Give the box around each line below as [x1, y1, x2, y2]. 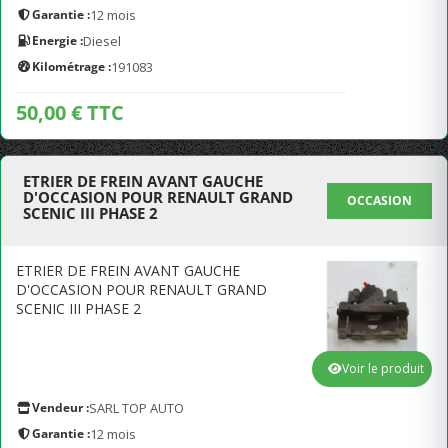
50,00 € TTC [16, 99, 124, 126]
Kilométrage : [32, 58, 111, 75]
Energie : [32, 32, 83, 49]
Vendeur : [32, 399, 89, 416]
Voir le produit [342, 360, 424, 377]
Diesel [83, 32, 121, 50]
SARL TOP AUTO [89, 399, 184, 417]
